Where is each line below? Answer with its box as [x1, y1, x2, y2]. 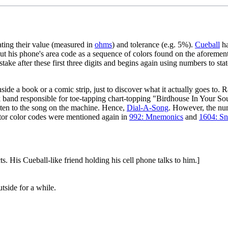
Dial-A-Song [127, 103, 168, 112]
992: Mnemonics [129, 112, 183, 121]
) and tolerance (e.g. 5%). [112, 40, 195, 49]
